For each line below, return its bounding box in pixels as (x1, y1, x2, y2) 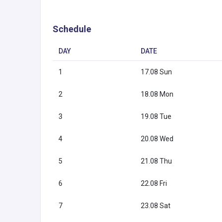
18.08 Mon (141, 90, 173, 98)
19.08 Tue (141, 112, 171, 120)
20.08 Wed (141, 134, 173, 143)
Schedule (53, 23, 91, 34)
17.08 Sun (141, 67, 172, 76)
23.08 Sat (141, 201, 170, 210)
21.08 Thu (141, 157, 172, 165)
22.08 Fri (141, 179, 167, 187)
